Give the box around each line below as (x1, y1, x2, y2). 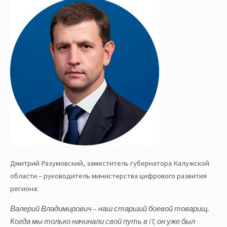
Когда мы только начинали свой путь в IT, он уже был (10, 216, 195, 226)
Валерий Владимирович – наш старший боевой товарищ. (10, 204, 210, 213)
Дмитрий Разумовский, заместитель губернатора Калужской (10, 158, 209, 168)
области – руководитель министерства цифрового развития (10, 171, 207, 180)
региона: (10, 183, 39, 193)
